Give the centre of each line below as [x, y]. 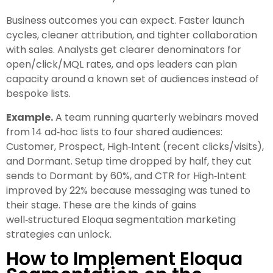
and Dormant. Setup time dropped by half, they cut [129, 161]
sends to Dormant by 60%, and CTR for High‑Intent [126, 176]
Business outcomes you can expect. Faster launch [125, 21]
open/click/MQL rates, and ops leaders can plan [122, 65]
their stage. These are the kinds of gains [101, 205]
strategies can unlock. [59, 235]
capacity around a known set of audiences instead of [133, 79]
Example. [30, 118]
